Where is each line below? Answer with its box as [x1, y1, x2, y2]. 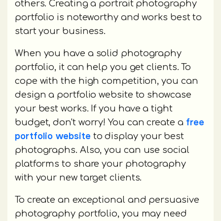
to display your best [90, 131, 184, 142]
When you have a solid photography [15, 48, 182, 59]
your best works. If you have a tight [15, 104, 173, 114]
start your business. [15, 26, 109, 37]
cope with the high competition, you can [15, 76, 198, 86]
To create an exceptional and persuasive [15, 195, 199, 205]
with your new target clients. [15, 173, 145, 183]
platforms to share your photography [15, 159, 186, 169]
